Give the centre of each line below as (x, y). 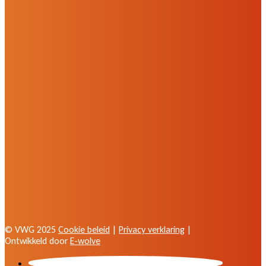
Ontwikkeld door (37, 240)
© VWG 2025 (31, 229)
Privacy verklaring (152, 229)
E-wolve (85, 240)
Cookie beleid (84, 229)
